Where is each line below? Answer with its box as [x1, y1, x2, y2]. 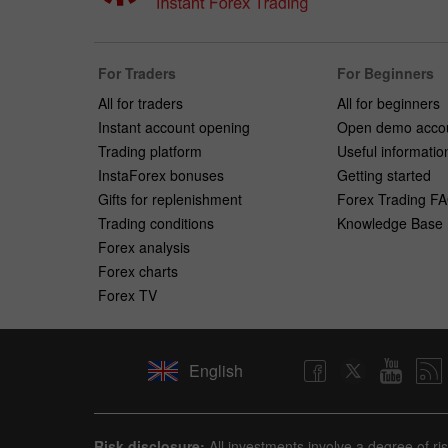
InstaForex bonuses [98, 164, 224, 185]
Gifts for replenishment [98, 188, 242, 209]
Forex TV [98, 284, 157, 305]
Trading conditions [98, 212, 214, 233]
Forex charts [98, 260, 178, 281]
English [189, 359, 243, 383]
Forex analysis [98, 236, 190, 257]
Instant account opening [98, 116, 250, 137]
